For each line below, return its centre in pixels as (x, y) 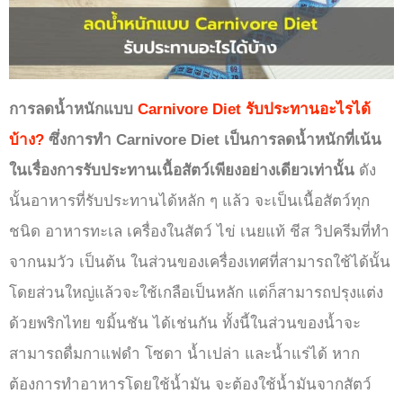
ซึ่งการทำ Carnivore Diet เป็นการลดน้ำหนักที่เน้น (213, 140)
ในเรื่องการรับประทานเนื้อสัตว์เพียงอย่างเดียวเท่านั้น (182, 170)
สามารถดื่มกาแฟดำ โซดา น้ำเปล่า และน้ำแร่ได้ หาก (184, 354)
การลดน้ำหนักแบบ (73, 109)
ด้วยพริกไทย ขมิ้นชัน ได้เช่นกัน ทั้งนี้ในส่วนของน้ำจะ (185, 323)
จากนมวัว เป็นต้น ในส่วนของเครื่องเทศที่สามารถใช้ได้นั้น (200, 262)
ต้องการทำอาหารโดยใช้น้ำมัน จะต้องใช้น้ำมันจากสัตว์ (190, 385)
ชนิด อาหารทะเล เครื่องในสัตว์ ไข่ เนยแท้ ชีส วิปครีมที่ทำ (199, 232)
